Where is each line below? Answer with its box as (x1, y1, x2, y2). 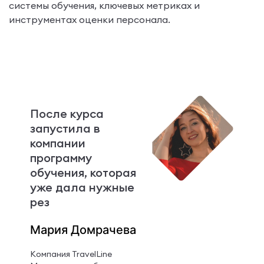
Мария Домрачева (29, 222, 136, 237)
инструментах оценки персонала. (9, 13, 170, 25)
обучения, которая (29, 164, 136, 180)
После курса (29, 105, 104, 121)
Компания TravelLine (29, 248, 112, 259)
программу (29, 150, 92, 165)
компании (29, 135, 85, 150)
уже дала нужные (29, 179, 134, 194)
